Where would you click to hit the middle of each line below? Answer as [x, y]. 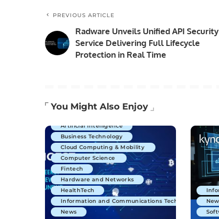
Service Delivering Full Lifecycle [138, 43]
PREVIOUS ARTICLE [84, 15]
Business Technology [92, 136]
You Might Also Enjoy [99, 107]
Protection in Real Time [121, 55]
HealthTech [78, 190]
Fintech [72, 168]
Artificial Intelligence [92, 125]
